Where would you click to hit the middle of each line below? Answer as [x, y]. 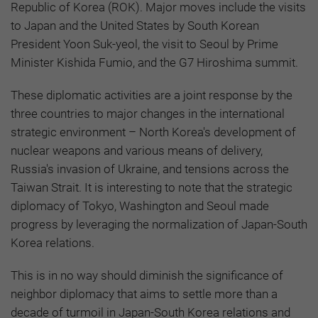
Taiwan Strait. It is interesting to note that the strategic [152, 187]
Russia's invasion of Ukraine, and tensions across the [150, 169]
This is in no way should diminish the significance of [147, 275]
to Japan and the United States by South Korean [135, 25]
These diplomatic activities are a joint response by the [152, 95]
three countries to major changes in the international [148, 113]
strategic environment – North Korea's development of [153, 132]
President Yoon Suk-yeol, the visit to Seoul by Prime [144, 44]
